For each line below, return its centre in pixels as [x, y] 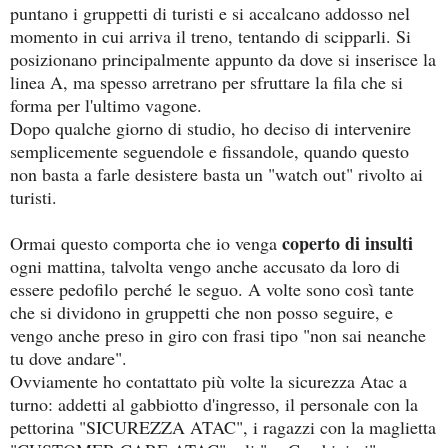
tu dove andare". [71, 357]
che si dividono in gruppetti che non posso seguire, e [201, 311]
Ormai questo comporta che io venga [146, 242]
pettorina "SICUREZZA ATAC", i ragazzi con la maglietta [223, 426]
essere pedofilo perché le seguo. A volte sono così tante [212, 288]
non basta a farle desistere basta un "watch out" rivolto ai [216, 173]
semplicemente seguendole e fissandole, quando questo [209, 150]
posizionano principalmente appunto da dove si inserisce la [223, 58]
